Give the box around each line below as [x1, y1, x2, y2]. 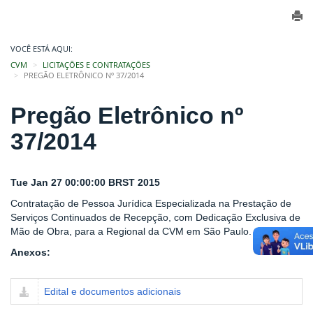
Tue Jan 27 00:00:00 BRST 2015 [10, 177, 160, 188]
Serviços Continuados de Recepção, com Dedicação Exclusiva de [10, 212, 300, 223]
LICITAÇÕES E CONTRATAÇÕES [43, 60, 150, 70]
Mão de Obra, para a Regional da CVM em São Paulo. [10, 226, 252, 237]
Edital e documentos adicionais [44, 286, 181, 297]
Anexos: [10, 247, 50, 258]
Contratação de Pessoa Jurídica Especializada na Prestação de [10, 198, 291, 209]
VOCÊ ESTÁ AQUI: [10, 44, 73, 54]
